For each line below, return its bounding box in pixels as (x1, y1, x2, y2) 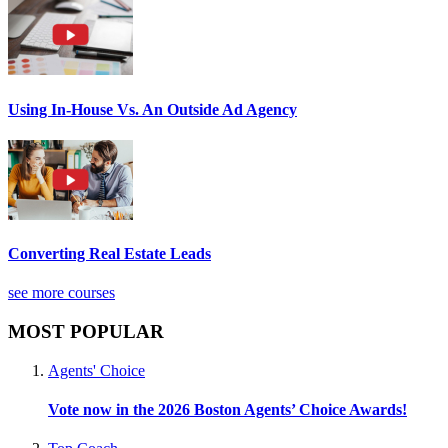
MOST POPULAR (8, 321, 164, 343)
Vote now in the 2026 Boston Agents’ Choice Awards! (48, 401, 407, 419)
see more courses (8, 284, 115, 302)
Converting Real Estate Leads (8, 245, 211, 263)
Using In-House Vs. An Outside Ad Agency (8, 100, 297, 118)
